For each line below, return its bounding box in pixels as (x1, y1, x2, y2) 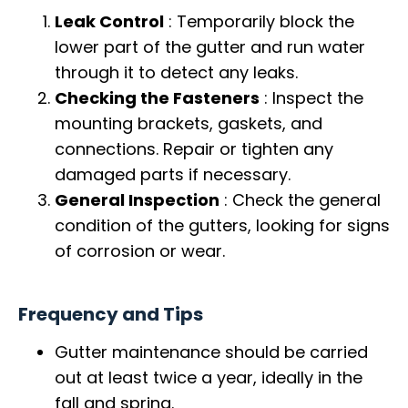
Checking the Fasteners (55, 87, 260, 110)
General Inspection (55, 189, 219, 212)
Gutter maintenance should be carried (55, 340, 368, 363)
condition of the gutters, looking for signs (55, 214, 390, 238)
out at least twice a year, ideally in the (55, 365, 362, 389)
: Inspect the (260, 87, 363, 110)
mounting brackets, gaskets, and (55, 112, 322, 136)
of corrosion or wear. (55, 240, 225, 263)
